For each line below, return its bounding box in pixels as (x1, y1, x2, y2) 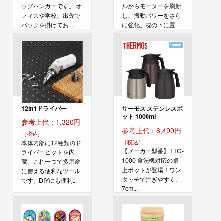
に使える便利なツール (21, 166, 81, 175)
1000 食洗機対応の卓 (122, 155, 179, 165)
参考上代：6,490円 (122, 125, 182, 135)
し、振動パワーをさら (122, 10, 182, 20)
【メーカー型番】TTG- (122, 146, 184, 155)
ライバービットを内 (21, 147, 75, 156)
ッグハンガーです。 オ (21, 1, 82, 10)
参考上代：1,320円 (21, 116, 81, 127)
